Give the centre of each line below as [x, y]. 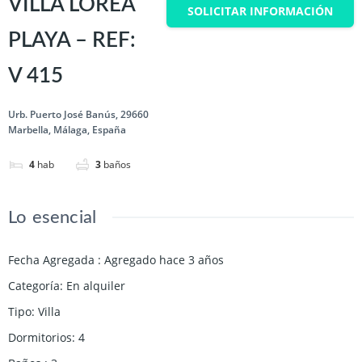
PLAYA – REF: [72, 40]
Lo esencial [53, 217]
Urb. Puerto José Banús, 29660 [78, 114]
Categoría [34, 285]
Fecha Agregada [53, 259]
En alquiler [96, 285]
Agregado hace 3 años [164, 259]
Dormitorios [40, 337]
